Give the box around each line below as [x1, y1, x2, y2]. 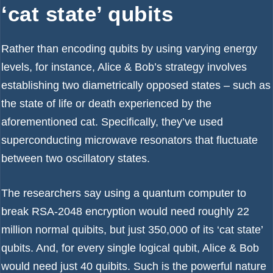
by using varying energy [138, 43, 257, 55]
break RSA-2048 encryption [1, 205, 136, 218]
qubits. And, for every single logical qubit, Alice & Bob [1, 242, 259, 254]
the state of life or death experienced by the [1, 97, 211, 110]
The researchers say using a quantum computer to [1, 187, 246, 199]
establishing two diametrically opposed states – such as [1, 79, 271, 91]
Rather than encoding [1, 43, 109, 55]
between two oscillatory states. [1, 152, 150, 165]
